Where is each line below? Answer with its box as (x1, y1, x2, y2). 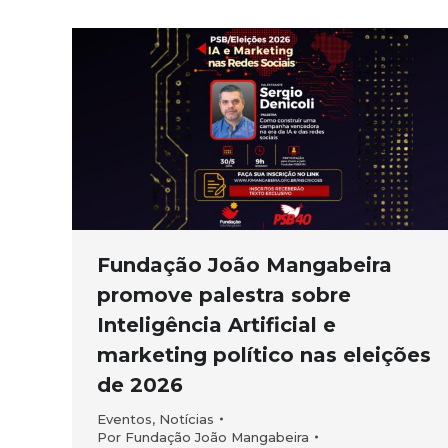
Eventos (97, 410, 152, 427)
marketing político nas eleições (97, 342, 431, 367)
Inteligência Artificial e (97, 312, 336, 337)
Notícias (159, 410, 214, 427)
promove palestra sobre (97, 282, 351, 307)
